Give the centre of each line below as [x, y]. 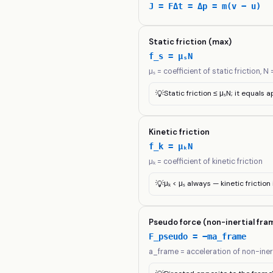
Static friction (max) [190, 42]
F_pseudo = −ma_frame [198, 236]
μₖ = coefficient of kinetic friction [206, 161]
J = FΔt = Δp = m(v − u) [205, 6]
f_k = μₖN [171, 146]
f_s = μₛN [171, 56]
